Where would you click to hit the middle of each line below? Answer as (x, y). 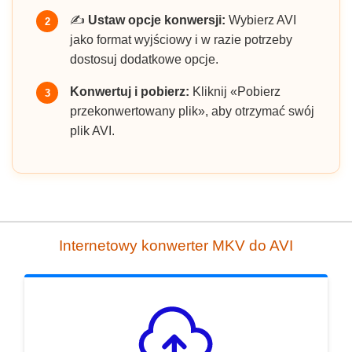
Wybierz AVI (261, 20)
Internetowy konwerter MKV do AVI (176, 246)
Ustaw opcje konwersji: (157, 20)
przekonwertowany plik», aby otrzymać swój (192, 112)
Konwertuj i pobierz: (130, 92)
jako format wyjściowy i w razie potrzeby (181, 40)
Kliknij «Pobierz (235, 92)
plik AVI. (92, 131)
